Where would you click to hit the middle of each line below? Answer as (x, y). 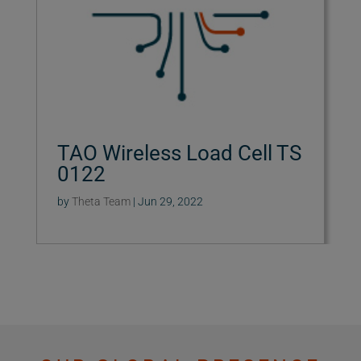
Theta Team (101, 201)
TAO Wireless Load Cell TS (179, 153)
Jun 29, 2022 (170, 201)
